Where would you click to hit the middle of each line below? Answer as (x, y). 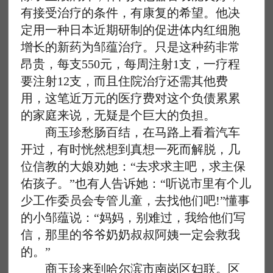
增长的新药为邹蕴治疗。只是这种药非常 (131, 47)
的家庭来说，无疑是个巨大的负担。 (119, 115)
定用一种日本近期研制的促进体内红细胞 (131, 30)
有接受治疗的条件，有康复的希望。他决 (131, 13)
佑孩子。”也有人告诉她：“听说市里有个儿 (136, 183)
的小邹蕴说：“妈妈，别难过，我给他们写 (133, 218)
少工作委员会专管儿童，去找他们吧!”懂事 (136, 200)
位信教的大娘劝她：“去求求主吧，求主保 (133, 166)
